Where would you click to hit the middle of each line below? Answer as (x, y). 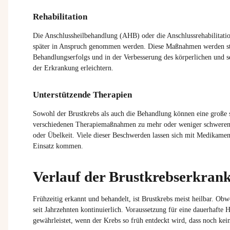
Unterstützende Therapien (82, 94)
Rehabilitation (60, 16)
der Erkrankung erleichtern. (73, 68)
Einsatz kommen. (58, 146)
